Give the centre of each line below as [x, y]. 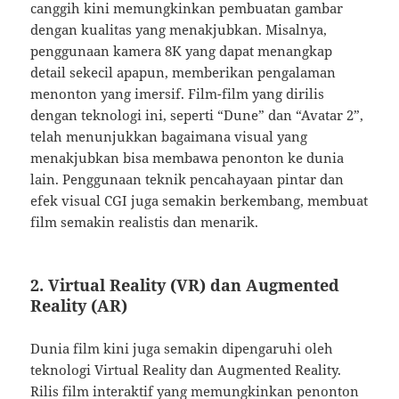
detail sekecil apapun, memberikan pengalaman [183, 73]
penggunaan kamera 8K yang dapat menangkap [182, 51]
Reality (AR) [79, 306]
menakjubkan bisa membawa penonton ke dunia [187, 158]
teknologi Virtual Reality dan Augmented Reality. [186, 370]
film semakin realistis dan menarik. [145, 222]
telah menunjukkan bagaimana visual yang [169, 137]
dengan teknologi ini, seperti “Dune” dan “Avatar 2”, [197, 115]
